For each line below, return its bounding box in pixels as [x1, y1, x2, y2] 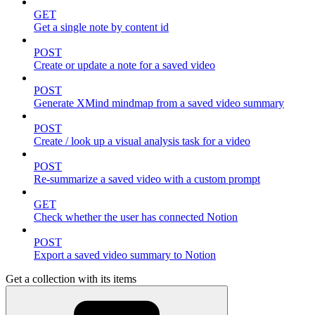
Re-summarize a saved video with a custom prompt [34, 173, 260, 186]
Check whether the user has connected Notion [34, 211, 238, 224]
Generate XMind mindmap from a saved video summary [34, 97, 284, 110]
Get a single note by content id [34, 21, 169, 34]
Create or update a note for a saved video [34, 59, 215, 72]
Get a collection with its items [6, 273, 136, 285]
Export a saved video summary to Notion [34, 249, 216, 262]
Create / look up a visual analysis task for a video [34, 135, 250, 148]
